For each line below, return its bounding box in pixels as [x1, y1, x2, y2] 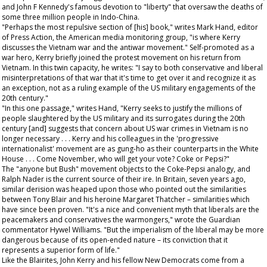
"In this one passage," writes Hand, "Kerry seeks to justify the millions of [2, 103, 242, 113]
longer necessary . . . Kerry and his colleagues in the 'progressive [2, 133, 219, 144]
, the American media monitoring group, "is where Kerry [52, 32, 240, 42]
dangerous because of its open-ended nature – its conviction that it [2, 235, 228, 245]
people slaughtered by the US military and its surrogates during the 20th [2, 113, 245, 123]
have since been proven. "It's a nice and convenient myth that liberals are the [2, 204, 259, 215]
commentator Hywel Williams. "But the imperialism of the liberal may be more [2, 225, 264, 235]
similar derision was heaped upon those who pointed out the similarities [2, 184, 246, 194]
